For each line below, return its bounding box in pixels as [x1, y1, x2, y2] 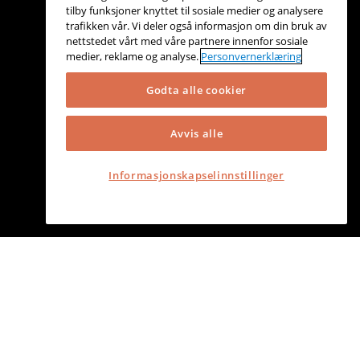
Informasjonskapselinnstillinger [108, 168, 284, 183]
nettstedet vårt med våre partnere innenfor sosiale [66, 34, 308, 49]
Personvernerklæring [201, 49, 301, 64]
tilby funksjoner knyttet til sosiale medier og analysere [66, 3, 323, 18]
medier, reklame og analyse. [66, 49, 201, 64]
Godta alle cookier [146, 83, 247, 98]
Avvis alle [170, 125, 223, 141]
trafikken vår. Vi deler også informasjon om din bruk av [66, 18, 327, 34]
